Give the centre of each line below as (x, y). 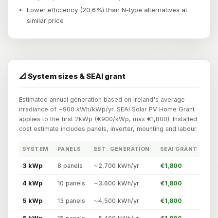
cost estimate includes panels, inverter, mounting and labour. (108, 129)
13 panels (71, 201)
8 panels (70, 166)
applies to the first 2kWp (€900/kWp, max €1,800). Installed (108, 119)
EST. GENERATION (122, 149)
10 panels (71, 183)
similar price (45, 21)
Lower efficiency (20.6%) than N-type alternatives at (107, 10)
